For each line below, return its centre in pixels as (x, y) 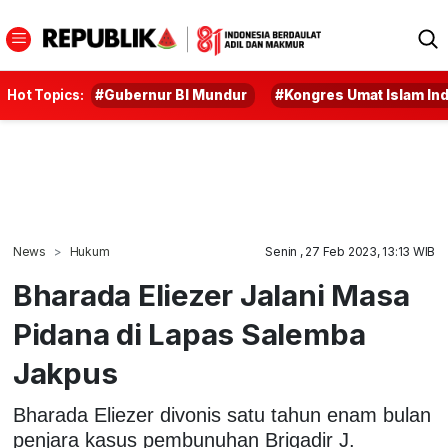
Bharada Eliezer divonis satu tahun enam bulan (221, 414)
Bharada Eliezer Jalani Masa (211, 295)
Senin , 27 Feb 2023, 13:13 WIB (350, 251)
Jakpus (65, 373)
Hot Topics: (45, 95)
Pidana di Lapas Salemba (189, 334)
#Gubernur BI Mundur (171, 95)
